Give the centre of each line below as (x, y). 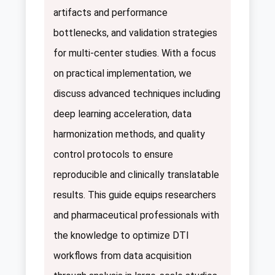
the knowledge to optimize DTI (121, 235)
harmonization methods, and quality (129, 134)
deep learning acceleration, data (122, 114)
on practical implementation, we (122, 73)
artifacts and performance (110, 12)
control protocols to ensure (113, 154)
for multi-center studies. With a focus (135, 53)
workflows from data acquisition (122, 255)
